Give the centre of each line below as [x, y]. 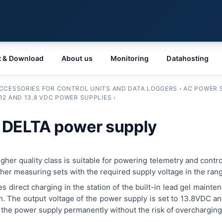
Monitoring [130, 58]
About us [77, 58]
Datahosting [188, 58]
